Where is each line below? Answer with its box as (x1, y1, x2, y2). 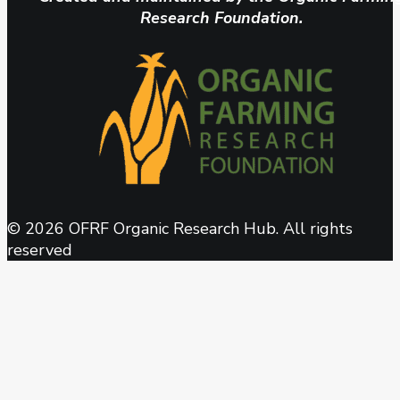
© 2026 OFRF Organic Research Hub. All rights (7, 217, 353, 239)
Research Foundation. (140, 6, 303, 29)
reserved (7, 238, 72, 261)
